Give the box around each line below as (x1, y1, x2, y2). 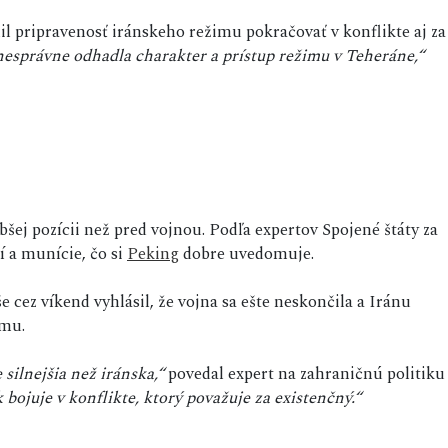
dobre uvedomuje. (179, 241, 314, 268)
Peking (127, 241, 179, 268)
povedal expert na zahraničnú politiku (164, 361, 445, 388)
